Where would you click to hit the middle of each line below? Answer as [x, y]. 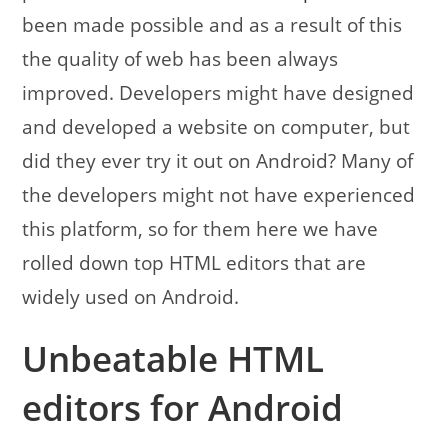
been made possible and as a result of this [212, 25]
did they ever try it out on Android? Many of [218, 161]
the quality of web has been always [180, 59]
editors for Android [183, 408]
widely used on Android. [131, 297]
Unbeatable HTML [173, 359]
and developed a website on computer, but [216, 127]
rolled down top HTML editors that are [194, 263]
